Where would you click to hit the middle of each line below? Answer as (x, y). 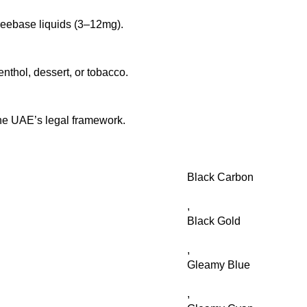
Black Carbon (220, 177)
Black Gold (214, 221)
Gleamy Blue (219, 265)
